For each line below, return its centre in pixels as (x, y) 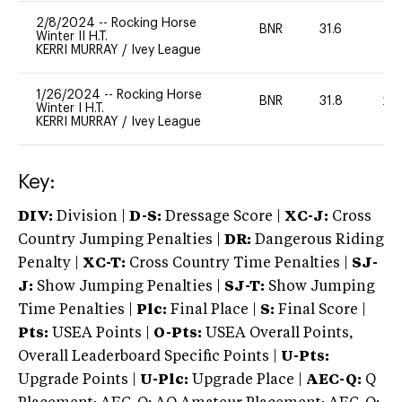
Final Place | (214, 310)
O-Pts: (178, 333)
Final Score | (320, 310)
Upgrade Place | (245, 380)
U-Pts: (305, 357)
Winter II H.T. (72, 36)
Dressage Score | (221, 217)
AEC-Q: (334, 380)
